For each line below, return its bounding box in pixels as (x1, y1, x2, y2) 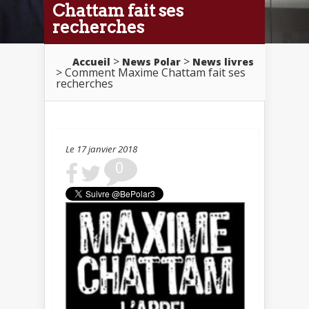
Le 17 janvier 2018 (66, 142, 137, 155)
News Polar (122, 54, 181, 68)
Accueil (72, 54, 110, 68)
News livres (192, 54, 254, 68)
